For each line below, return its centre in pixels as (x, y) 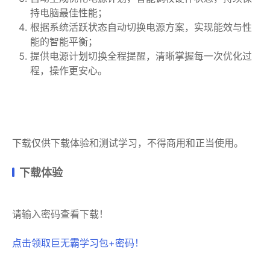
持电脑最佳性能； (69, 13)
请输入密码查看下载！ (60, 214)
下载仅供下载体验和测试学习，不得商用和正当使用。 (128, 143)
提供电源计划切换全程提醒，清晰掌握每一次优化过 (141, 56)
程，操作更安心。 (69, 71)
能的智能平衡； (64, 42)
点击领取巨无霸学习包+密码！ (78, 243)
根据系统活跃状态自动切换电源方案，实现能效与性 (141, 27)
